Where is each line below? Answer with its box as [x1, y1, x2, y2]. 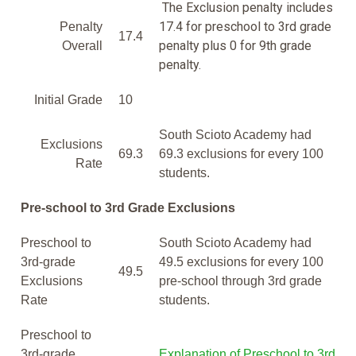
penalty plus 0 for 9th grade [159, 37, 311, 53]
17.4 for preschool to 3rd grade [159, 18, 331, 34]
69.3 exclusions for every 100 [159, 146, 323, 161]
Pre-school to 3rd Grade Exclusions [21, 200, 235, 215]
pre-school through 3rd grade [159, 273, 322, 288]
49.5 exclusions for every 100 [159, 254, 323, 269]
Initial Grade [34, 92, 103, 106]
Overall [62, 38, 103, 52]
